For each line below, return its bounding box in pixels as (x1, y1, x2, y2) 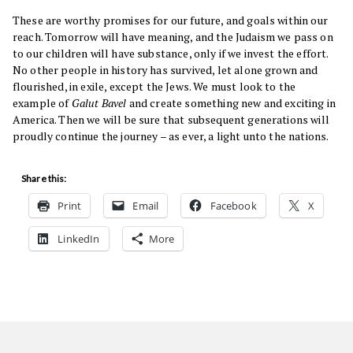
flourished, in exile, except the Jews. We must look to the (13, 79, 296, 95)
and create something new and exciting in (128, 95, 336, 111)
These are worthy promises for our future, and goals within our (13, 13, 328, 28)
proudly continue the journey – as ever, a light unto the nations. (13, 128, 329, 144)
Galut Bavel (71, 95, 129, 111)
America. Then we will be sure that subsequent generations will (13, 112, 329, 128)
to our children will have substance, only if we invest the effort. (13, 46, 329, 61)
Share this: (20, 173, 67, 185)
